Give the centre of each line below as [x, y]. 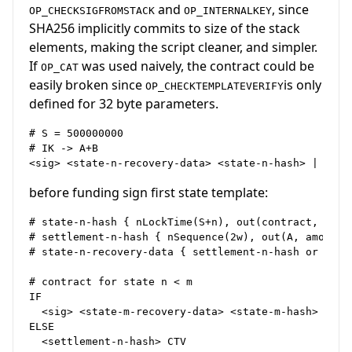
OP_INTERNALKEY [228, 10]
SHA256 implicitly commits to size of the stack [165, 28]
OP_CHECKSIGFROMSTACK [92, 10]
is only [302, 84]
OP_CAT [60, 67]
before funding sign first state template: [148, 192]
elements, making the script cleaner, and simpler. [173, 47]
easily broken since [87, 84]
